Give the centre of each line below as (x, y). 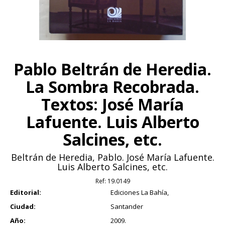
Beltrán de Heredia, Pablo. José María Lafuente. (113, 157)
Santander (127, 207)
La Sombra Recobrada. (113, 87)
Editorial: (26, 193)
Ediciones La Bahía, (140, 193)
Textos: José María (113, 104)
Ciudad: (23, 207)
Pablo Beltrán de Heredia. (113, 69)
